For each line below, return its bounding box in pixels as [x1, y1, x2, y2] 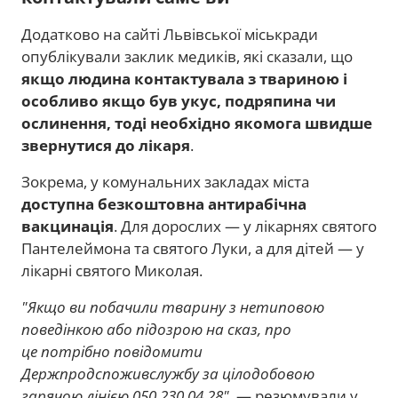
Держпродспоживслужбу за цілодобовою [21, 363, 314, 385]
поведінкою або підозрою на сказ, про [21, 319, 291, 340]
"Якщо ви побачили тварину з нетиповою [21, 297, 324, 318]
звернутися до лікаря [21, 135, 190, 156]
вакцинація [21, 216, 114, 237]
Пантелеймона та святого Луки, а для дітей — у [21, 238, 364, 259]
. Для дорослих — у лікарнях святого [114, 216, 377, 237]
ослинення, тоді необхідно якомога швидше [21, 113, 372, 134]
